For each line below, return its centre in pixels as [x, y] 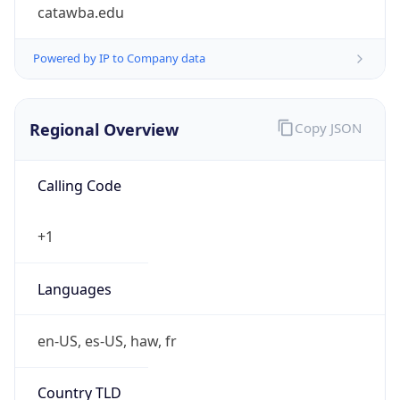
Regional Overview [104, 129]
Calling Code [79, 186]
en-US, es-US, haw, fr [107, 341]
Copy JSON [328, 128]
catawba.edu [80, 13]
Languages [74, 289]
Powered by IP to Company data [119, 58]
